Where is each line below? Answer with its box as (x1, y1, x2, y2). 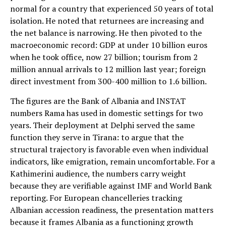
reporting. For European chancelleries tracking (10, 192, 182, 203)
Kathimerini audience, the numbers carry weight (10, 167, 186, 179)
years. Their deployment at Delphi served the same (10, 119, 195, 131)
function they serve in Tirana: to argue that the (10, 131, 184, 143)
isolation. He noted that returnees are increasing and (10, 15, 204, 26)
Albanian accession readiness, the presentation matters (10, 204, 213, 215)
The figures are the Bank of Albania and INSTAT (10, 95, 186, 106)
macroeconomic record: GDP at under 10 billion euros (10, 39, 207, 50)
